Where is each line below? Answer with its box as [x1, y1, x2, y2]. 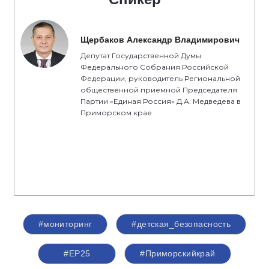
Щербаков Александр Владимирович [80, 35, 240, 44]
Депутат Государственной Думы [80, 51, 201, 60]
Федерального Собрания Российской [80, 62, 229, 71]
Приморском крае [80, 108, 152, 117]
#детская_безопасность [131, 219, 231, 229]
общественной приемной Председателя [80, 85, 237, 94]
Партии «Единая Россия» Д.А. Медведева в [80, 97, 241, 106]
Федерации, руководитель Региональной [80, 74, 240, 83]
